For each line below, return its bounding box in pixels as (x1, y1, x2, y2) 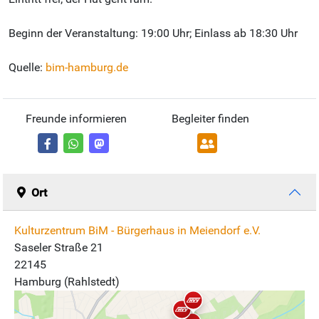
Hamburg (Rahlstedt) (14, 275, 120, 289)
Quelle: (9, 61, 46, 75)
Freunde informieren (25, 112, 127, 126)
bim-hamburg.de (46, 61, 128, 75)
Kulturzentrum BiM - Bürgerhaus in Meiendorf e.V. (14, 224, 261, 238)
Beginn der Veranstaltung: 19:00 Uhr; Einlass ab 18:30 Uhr (9, 26, 298, 41)
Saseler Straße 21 (14, 241, 103, 255)
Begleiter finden (171, 112, 249, 126)
